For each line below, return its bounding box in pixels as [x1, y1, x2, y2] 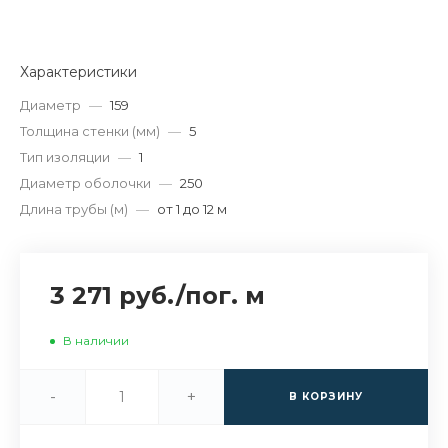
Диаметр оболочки [20, 175, 151, 192]
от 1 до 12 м [157, 201, 227, 218]
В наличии [63, 333, 129, 349]
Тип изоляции [20, 149, 110, 166]
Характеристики [20, 63, 137, 82]
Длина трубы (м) [20, 201, 128, 218]
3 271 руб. [50, 281, 176, 311]
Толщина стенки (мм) [20, 123, 160, 140]
